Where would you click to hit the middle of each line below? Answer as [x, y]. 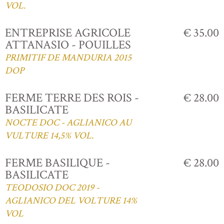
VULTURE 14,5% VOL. [49, 135]
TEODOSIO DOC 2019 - [52, 187]
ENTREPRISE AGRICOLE [68, 32]
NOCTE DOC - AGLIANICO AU [68, 122]
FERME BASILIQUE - [57, 162]
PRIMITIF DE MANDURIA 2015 [68, 57]
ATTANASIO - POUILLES [68, 44]
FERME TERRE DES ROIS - [72, 97]
